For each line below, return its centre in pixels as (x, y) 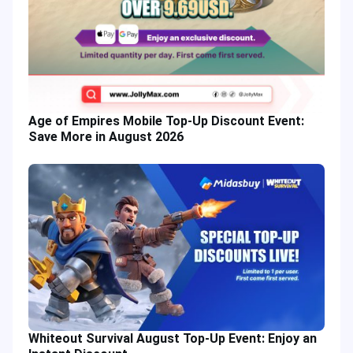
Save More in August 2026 (106, 137)
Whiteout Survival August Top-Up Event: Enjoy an (173, 338)
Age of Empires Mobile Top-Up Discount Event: (166, 121)
